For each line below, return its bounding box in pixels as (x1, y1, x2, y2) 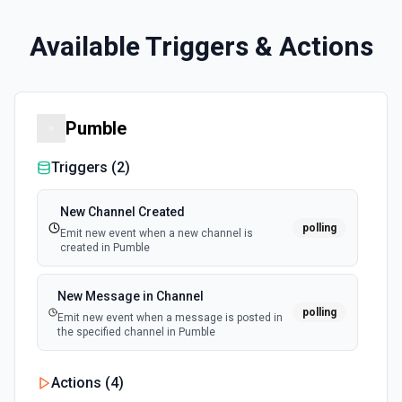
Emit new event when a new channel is (60, 227, 254, 240)
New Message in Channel (57, 289, 204, 303)
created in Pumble (60, 241, 151, 254)
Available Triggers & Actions (29, 31, 373, 62)
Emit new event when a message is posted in (57, 311, 283, 324)
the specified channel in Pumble (57, 326, 215, 338)
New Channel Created (60, 205, 186, 219)
